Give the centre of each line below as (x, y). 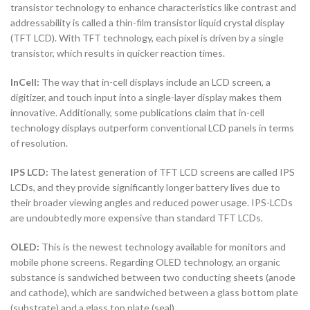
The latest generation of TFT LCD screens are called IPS (172, 172)
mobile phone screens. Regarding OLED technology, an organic (145, 262)
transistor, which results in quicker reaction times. (118, 53)
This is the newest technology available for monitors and (163, 246)
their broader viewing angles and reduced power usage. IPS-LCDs (152, 202)
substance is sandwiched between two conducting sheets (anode (153, 277)
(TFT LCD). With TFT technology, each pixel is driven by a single (147, 37)
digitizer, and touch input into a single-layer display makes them (146, 97)
